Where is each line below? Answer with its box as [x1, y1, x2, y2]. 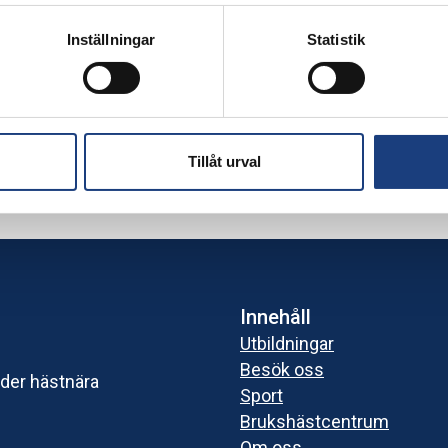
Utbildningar [240, 333, 334, 355]
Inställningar [66, 30, 156, 48]
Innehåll [240, 305, 311, 330]
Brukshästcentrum [240, 411, 389, 433]
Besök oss [240, 359, 324, 381]
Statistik [307, 30, 365, 48]
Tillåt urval [187, 152, 261, 170]
